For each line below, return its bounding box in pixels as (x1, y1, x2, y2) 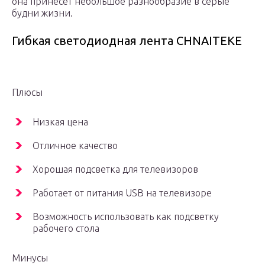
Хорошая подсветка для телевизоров (33, 164, 198, 175)
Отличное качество (33, 140, 118, 151)
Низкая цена (33, 117, 88, 128)
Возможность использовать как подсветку (33, 211, 219, 222)
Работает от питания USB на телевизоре (33, 188, 212, 199)
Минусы (12, 253, 48, 264)
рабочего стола (33, 223, 99, 234)
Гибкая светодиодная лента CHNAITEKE (12, 34, 242, 48)
